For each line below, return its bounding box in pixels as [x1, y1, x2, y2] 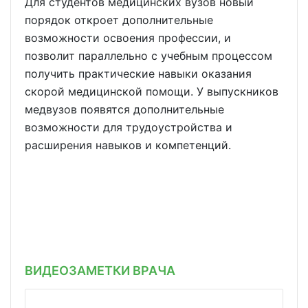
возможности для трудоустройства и [25, 120, 232, 134]
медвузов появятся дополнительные [25, 102, 224, 116]
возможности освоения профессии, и [25, 31, 231, 45]
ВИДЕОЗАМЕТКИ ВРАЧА [25, 263, 175, 278]
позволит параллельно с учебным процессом [25, 49, 272, 63]
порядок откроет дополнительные [25, 13, 213, 27]
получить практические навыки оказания [25, 67, 252, 80]
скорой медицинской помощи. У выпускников [25, 85, 278, 98]
